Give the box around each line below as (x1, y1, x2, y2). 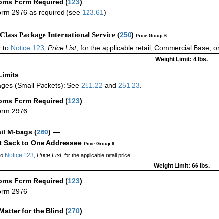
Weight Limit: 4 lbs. (155, 56, 208, 63)
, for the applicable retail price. (61, 153, 131, 159)
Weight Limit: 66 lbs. (153, 162, 210, 170)
